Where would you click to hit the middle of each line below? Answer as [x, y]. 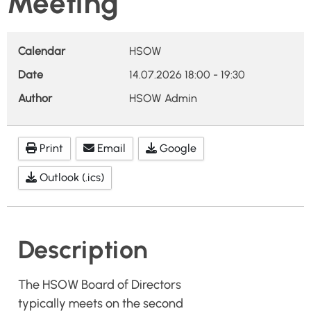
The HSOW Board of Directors [100, 285]
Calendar [42, 51]
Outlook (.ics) [72, 177]
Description [83, 250]
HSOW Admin [163, 98]
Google [178, 148]
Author [35, 98]
